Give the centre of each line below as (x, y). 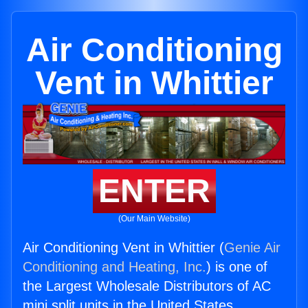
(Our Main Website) (154, 219)
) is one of (237, 267)
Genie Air (252, 248)
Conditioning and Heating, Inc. (114, 267)
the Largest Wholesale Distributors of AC (147, 286)
